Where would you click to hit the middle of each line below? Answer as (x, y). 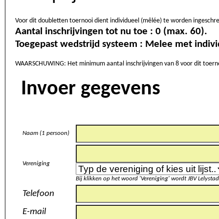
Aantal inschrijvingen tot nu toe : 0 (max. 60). (199, 32)
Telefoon (38, 194)
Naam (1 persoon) (46, 133)
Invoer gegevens (91, 89)
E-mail (34, 212)
